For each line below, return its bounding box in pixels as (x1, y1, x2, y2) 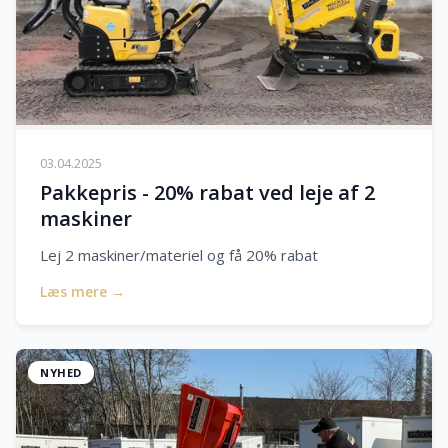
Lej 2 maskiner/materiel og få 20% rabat (40, 245, 318, 266)
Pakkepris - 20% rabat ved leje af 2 (40, 179, 375, 207)
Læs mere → (40, 282, 125, 302)
